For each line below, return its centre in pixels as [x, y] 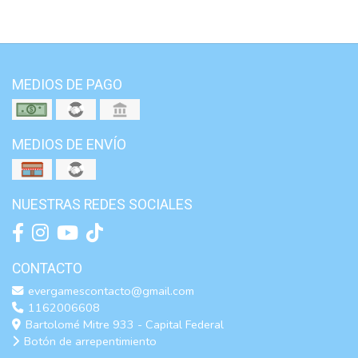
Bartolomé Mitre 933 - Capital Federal [123, 325]
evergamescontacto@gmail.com [109, 291]
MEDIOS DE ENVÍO [69, 145]
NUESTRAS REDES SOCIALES [102, 205]
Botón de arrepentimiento [89, 342]
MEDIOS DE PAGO [67, 86]
